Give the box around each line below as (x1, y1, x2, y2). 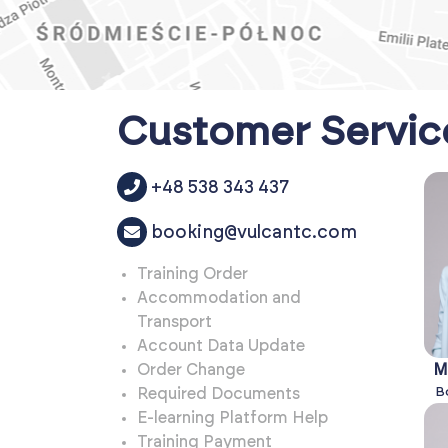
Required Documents (137, 386, 300, 403)
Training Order (137, 266, 248, 283)
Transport (137, 314, 212, 331)
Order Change (137, 362, 245, 379)
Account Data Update (137, 338, 305, 355)
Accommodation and (137, 290, 301, 307)
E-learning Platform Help (137, 410, 328, 427)
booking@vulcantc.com (151, 224, 357, 243)
